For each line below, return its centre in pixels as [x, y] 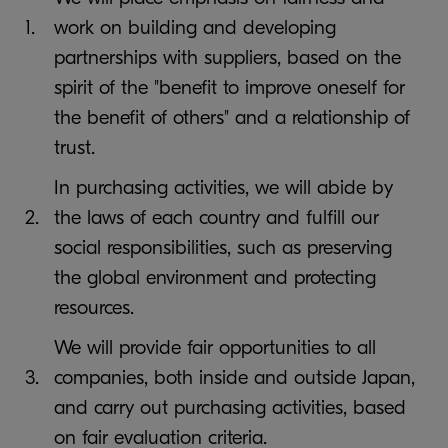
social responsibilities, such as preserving [223, 247]
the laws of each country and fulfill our [216, 217]
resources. [94, 307]
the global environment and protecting [215, 277]
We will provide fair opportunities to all [215, 347]
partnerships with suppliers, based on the [227, 57]
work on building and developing [195, 27]
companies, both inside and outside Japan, [234, 377]
